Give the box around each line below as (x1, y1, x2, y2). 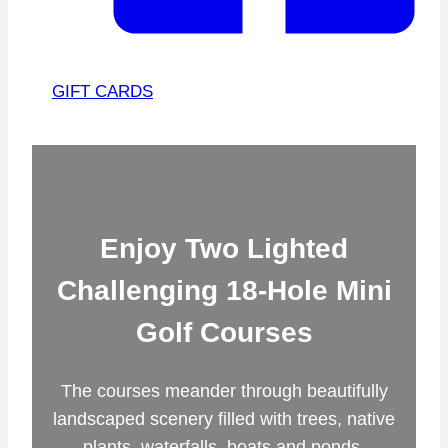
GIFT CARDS (52, 81, 153, 101)
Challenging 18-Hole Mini (56, 274, 392, 306)
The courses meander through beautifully (60, 381, 388, 402)
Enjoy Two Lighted (100, 232, 348, 264)
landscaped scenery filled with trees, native (53, 409, 395, 430)
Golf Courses (135, 316, 313, 348)
